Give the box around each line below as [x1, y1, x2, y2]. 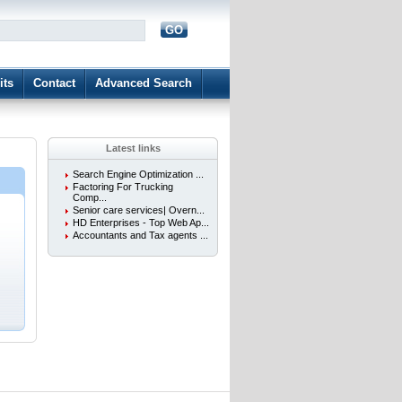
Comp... [73, 192, 107, 203]
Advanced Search [95, 76, 192, 90]
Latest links [105, 143, 161, 153]
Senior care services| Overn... [73, 205, 205, 215]
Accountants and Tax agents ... [73, 230, 208, 240]
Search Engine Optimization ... [73, 169, 204, 179]
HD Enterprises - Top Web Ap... [73, 217, 209, 228]
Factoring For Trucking [73, 181, 173, 192]
